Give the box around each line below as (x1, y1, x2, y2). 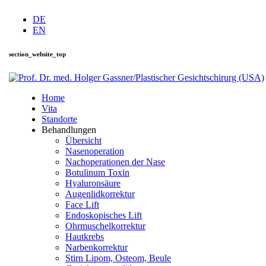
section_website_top (9, 50, 66, 58)
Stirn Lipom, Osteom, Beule (65, 252, 171, 263)
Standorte (42, 113, 77, 124)
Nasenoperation (65, 145, 124, 156)
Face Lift (65, 199, 99, 210)
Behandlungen (42, 124, 96, 135)
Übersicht (65, 135, 102, 145)
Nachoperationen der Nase (65, 156, 165, 167)
